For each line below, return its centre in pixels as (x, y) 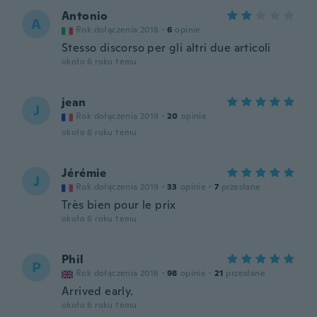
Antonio (85, 16)
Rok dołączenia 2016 (117, 273)
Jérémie (84, 173)
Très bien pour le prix (119, 205)
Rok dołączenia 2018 (117, 30)
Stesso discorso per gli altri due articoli (166, 48)
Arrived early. (98, 291)
